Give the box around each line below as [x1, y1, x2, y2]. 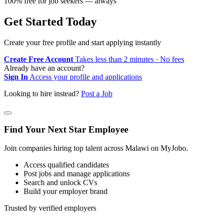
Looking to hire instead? [4, 89, 81, 98]
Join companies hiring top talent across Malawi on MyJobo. [4, 144, 188, 153]
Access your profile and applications [29, 72, 142, 81]
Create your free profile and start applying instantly [4, 38, 161, 47]
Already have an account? [4, 63, 84, 72]
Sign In [4, 72, 28, 81]
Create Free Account [4, 55, 73, 63]
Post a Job [81, 89, 112, 98]
